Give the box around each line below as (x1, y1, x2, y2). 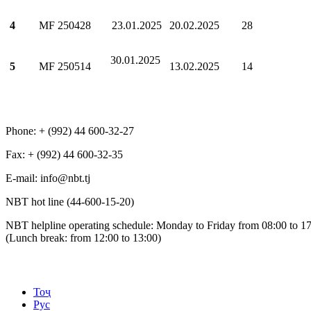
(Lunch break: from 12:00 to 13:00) (6, 232, 161, 244)
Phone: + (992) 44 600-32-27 (6, 125, 134, 137)
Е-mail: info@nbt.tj (6, 172, 90, 185)
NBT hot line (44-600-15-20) (6, 196, 134, 208)
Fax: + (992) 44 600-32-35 (6, 149, 123, 161)
